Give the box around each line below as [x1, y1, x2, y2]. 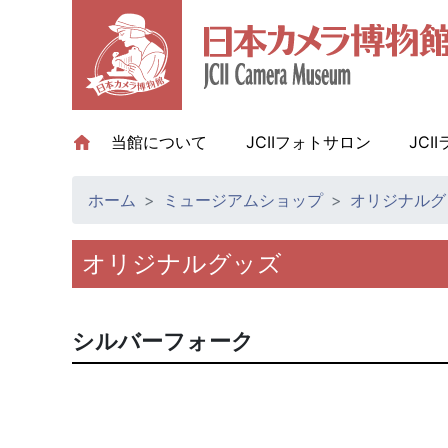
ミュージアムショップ [163, 190, 323, 210]
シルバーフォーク [72, 327, 254, 354]
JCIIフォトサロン [245, 132, 371, 152]
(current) [207, 132, 274, 152]
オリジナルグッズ [82, 249, 282, 278]
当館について [111, 132, 208, 152]
